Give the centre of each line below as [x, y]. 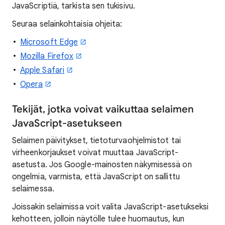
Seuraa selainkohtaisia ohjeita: [67, 24]
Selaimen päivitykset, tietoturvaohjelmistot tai [96, 140]
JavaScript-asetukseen [67, 123]
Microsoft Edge [49, 42]
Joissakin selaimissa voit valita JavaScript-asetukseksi [110, 207]
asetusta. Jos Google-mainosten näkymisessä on [102, 164]
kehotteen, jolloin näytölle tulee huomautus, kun [98, 219]
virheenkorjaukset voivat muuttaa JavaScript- [95, 152]
